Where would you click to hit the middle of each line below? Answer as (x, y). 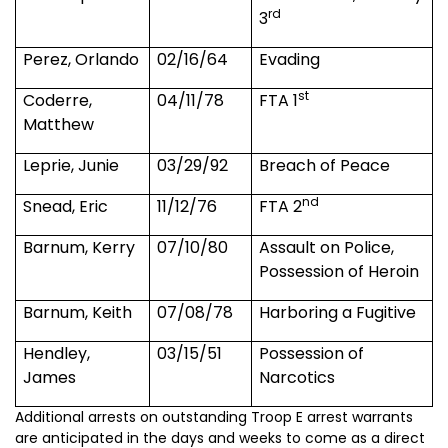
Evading (290, 60)
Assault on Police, (327, 248)
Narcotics (297, 378)
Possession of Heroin (339, 272)
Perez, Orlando (81, 60)
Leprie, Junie (71, 166)
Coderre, (58, 101)
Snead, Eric (66, 207)
